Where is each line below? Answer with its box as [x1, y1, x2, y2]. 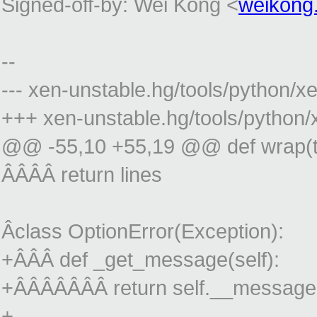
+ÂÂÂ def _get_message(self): [1, 248, 279, 272]
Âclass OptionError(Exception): [1, 219, 284, 243]
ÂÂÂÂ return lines [1, 163, 162, 187]
